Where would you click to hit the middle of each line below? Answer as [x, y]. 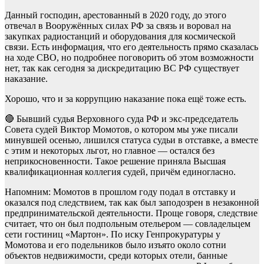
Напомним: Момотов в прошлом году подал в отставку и [120, 192]
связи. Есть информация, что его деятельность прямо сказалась [131, 47]
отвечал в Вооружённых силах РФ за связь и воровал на [118, 26]
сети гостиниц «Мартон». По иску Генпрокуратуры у [113, 235]
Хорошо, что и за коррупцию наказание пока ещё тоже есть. [126, 99]
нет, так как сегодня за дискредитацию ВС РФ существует [122, 68]
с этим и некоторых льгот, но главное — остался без [110, 151]
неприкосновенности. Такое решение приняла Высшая [115, 161]
